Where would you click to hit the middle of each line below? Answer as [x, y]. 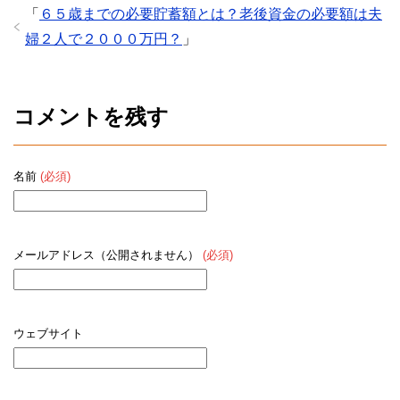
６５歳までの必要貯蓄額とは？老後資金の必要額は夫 [211, 13]
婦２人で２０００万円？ [104, 38]
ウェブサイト [48, 333]
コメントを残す [91, 116]
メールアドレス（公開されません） [108, 254]
